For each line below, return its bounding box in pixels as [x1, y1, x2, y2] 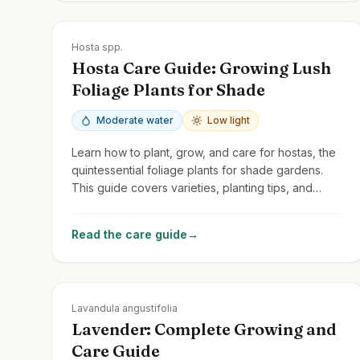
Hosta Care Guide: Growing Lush [72, 57, 331, 78]
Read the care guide [72, 227, 187, 241]
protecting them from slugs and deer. [72, 198, 267, 212]
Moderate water [96, 113, 174, 126]
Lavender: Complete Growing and [72, 318, 337, 339]
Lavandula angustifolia [72, 301, 178, 314]
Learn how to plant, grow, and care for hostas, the [72, 145, 336, 159]
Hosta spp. [72, 40, 123, 53]
